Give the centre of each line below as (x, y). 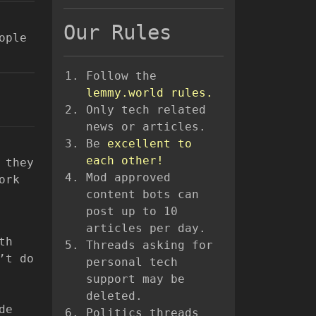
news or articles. (146, 127)
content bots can (142, 195)
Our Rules (117, 33)
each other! (125, 161)
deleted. (114, 296)
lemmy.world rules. (150, 93)
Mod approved (128, 178)
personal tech (132, 262)
